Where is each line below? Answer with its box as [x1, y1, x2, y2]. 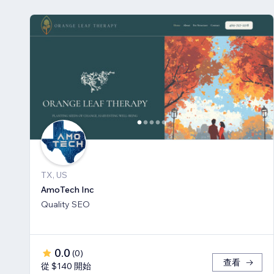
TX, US [41, 169, 67, 181]
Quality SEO [41, 199, 90, 210]
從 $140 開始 [41, 261, 91, 272]
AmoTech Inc [41, 184, 94, 196]
